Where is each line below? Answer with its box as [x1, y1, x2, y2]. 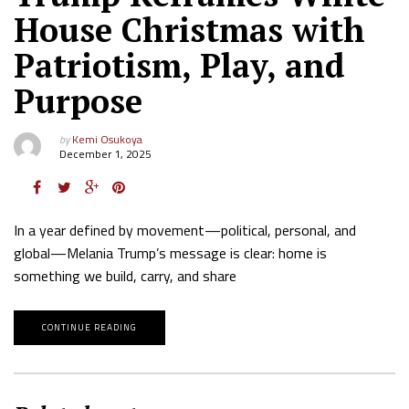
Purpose [14, 79, 142, 122]
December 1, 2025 [59, 144, 152, 163]
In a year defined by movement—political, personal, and [14, 218, 356, 241]
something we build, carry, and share [14, 264, 236, 287]
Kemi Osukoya [72, 130, 142, 148]
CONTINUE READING [42, 320, 137, 334]
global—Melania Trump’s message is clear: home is [14, 241, 327, 264]
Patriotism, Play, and [14, 43, 345, 87]
